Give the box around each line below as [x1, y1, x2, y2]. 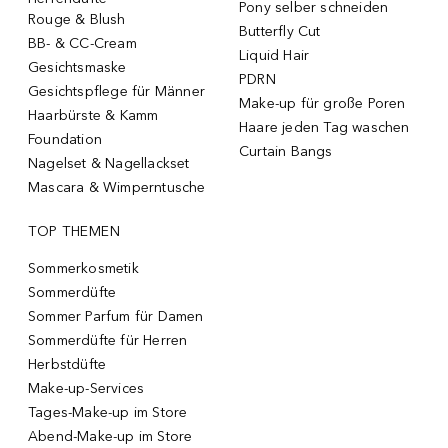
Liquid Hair [239, 46, 310, 64]
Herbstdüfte [28, 355, 107, 373]
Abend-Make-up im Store [28, 427, 193, 445]
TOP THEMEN [28, 222, 120, 240]
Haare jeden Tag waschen [239, 118, 410, 136]
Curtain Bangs [239, 142, 333, 160]
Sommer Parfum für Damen [28, 307, 204, 325]
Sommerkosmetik [28, 259, 139, 277]
